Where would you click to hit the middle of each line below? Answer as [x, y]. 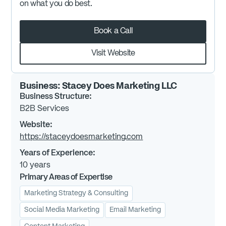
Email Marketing [135, 210]
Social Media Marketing [62, 210]
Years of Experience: [59, 154]
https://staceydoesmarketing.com [81, 137]
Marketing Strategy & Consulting [76, 193]
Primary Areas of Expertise [66, 178]
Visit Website [113, 54]
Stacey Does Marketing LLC [119, 87]
